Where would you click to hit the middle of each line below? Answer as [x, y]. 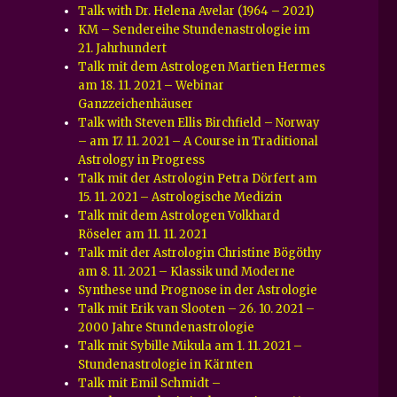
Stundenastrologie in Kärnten [166, 364]
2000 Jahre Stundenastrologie [167, 327]
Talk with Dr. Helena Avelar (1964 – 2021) [196, 11]
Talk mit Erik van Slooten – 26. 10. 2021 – [197, 308]
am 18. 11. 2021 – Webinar [152, 85]
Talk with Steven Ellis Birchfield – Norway [199, 122]
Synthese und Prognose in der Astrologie [198, 290]
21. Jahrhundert [123, 48]
